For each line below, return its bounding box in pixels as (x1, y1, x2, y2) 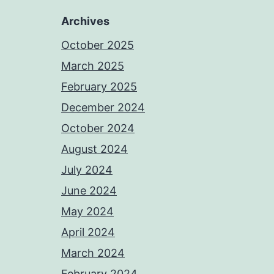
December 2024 (61, 101, 145, 114)
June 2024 (61, 184, 117, 198)
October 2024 (61, 122, 135, 135)
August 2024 (61, 143, 128, 156)
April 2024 (61, 226, 115, 239)
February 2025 (61, 80, 137, 94)
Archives (61, 15, 109, 28)
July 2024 (61, 163, 113, 177)
